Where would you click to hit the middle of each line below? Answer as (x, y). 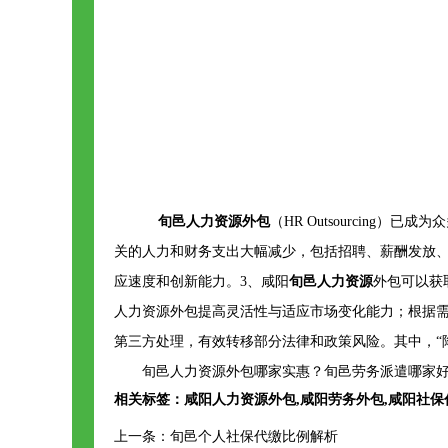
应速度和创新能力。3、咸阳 (201, 281)
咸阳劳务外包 (342, 399)
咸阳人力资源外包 (240, 399)
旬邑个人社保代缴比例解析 (254, 436)
